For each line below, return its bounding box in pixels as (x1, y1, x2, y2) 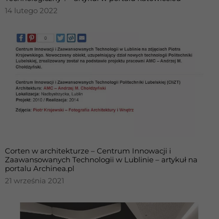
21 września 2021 (5, 176, 64, 185)
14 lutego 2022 (5, 6, 58, 15)
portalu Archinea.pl (5, 164, 74, 173)
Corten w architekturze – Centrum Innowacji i (5, 146, 171, 155)
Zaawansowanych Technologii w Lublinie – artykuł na (5, 155, 197, 164)
